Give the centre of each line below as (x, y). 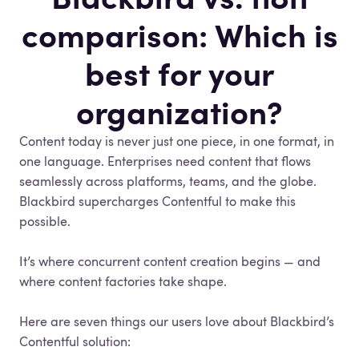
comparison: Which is (179, 35)
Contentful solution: (75, 341)
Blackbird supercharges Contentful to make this (157, 201)
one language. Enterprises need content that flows (165, 161)
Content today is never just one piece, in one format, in (177, 141)
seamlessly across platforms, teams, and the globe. (168, 181)
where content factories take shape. (123, 281)
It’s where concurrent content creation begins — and (170, 261)
